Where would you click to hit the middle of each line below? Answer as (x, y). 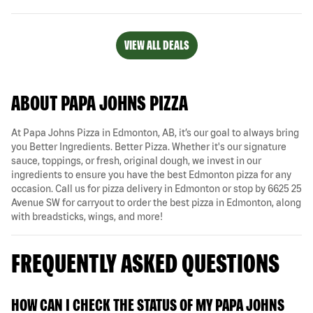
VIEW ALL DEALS (156, 45)
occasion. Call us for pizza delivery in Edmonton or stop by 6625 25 (156, 188)
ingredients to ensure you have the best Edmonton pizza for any (151, 174)
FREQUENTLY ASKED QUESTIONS (145, 263)
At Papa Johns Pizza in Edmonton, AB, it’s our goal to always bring (155, 132)
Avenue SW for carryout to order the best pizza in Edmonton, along (156, 202)
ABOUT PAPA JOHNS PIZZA (100, 102)
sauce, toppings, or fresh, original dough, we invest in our (136, 160)
